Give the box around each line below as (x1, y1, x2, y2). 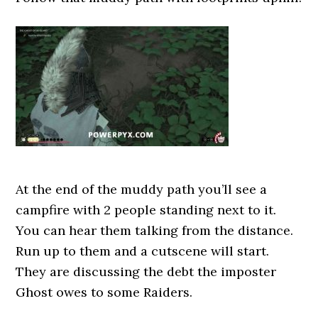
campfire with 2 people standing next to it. (16, 202, 277, 218)
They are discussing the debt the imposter (16, 263, 277, 280)
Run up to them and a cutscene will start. (16, 243, 270, 259)
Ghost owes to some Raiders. (16, 284, 193, 300)
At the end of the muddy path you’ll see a (16, 181, 268, 197)
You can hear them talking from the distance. (16, 222, 294, 238)
